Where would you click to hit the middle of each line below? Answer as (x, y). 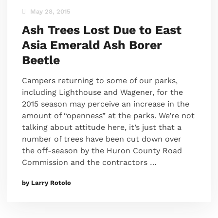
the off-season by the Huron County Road (102, 151)
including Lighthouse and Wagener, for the (102, 92)
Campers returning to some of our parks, (100, 81)
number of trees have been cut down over (102, 139)
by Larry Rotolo (46, 183)
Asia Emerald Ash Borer (92, 45)
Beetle (41, 60)
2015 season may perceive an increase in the (106, 104)
